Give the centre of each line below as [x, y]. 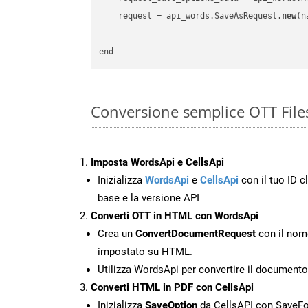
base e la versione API [148, 198]
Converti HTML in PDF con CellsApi [172, 287]
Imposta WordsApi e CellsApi [157, 162]
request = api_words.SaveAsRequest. [191, 16]
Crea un [117, 233]
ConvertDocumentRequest [196, 233]
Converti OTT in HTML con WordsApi [175, 216]
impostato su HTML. [145, 251]
